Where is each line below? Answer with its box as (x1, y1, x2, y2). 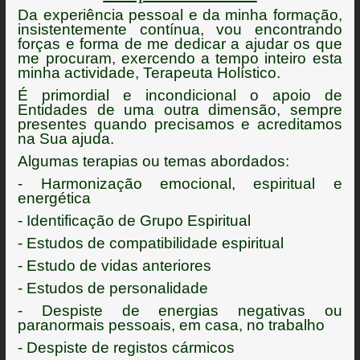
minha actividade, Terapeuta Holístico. (18, 63, 281, 81)
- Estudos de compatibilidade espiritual (18, 234, 284, 252)
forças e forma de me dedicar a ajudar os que (18, 35, 342, 52)
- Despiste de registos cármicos (18, 338, 235, 356)
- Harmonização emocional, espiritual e (18, 174, 342, 192)
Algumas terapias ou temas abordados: (18, 152, 290, 170)
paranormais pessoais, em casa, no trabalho (18, 316, 325, 333)
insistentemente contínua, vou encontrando (18, 20, 342, 38)
